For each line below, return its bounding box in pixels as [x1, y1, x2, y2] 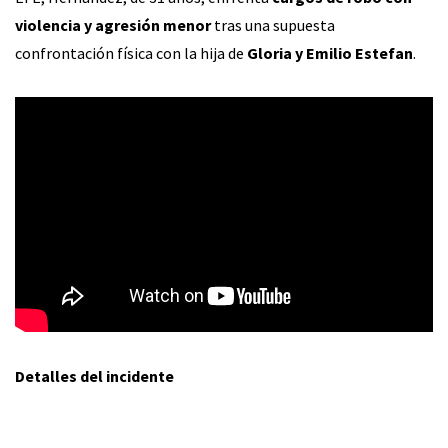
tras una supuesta [211, 14, 335, 35]
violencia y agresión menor [15, 14, 211, 35]
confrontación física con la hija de [15, 42, 247, 63]
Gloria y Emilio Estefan [247, 42, 413, 63]
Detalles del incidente [15, 365, 174, 386]
